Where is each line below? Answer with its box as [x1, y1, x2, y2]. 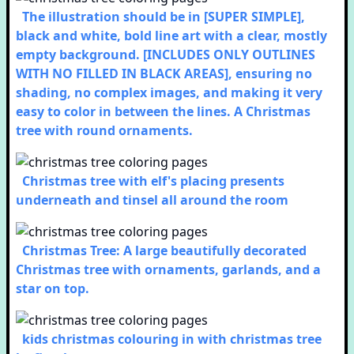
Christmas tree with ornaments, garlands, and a [16, 261, 321, 278]
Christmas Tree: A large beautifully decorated [22, 242, 307, 259]
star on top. [16, 280, 89, 297]
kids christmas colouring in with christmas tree [22, 330, 322, 348]
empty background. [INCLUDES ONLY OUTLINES [16, 46, 315, 63]
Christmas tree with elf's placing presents [22, 172, 284, 190]
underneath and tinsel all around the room [16, 191, 288, 209]
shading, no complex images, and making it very [16, 84, 322, 101]
